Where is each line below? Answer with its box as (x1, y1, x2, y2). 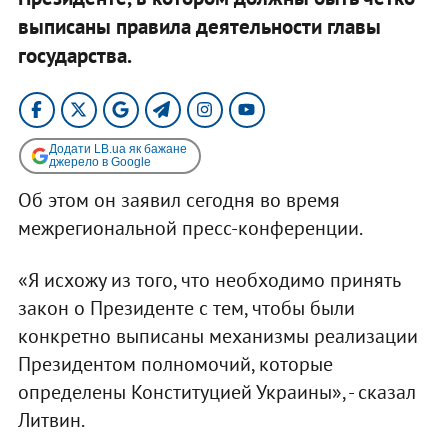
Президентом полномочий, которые (17, 350, 333, 377)
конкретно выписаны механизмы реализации (17, 322, 418, 349)
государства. (17, 41, 132, 69)
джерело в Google (48, 154, 151, 169)
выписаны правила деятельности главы (17, 12, 381, 40)
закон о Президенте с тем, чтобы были (17, 294, 355, 321)
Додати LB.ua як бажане (48, 141, 187, 156)
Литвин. (17, 406, 85, 433)
